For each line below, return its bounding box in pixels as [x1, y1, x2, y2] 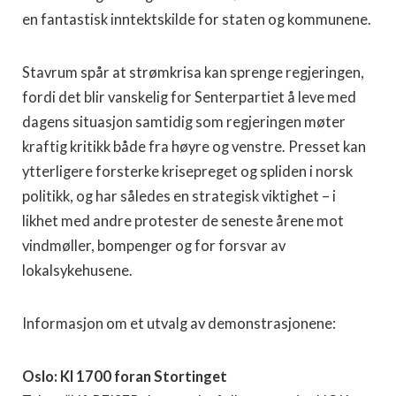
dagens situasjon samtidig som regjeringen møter [22, 112, 346, 131]
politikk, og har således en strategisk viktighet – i [22, 187, 336, 205]
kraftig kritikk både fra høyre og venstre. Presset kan [22, 137, 366, 156]
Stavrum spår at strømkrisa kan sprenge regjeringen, [22, 63, 364, 81]
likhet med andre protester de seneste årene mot [22, 211, 344, 230]
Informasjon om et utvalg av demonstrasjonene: [22, 314, 336, 332]
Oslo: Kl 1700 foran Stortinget [22, 367, 227, 385]
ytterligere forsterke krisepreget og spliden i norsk [22, 162, 353, 180]
